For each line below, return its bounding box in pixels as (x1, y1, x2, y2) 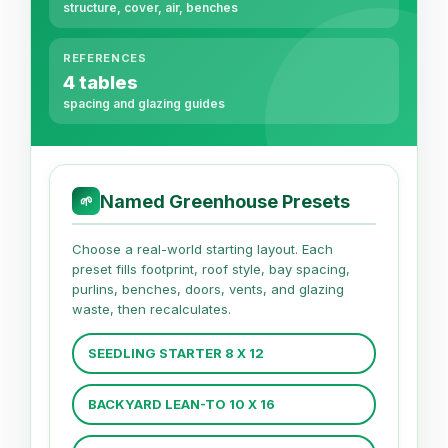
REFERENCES (63, 51, 147, 65)
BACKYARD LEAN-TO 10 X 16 (88, 396, 276, 412)
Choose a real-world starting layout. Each (72, 241, 333, 257)
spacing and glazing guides (63, 96, 225, 111)
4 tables (63, 72, 138, 93)
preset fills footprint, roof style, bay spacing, (72, 261, 350, 277)
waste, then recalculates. (72, 301, 231, 317)
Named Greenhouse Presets (100, 190, 350, 212)
